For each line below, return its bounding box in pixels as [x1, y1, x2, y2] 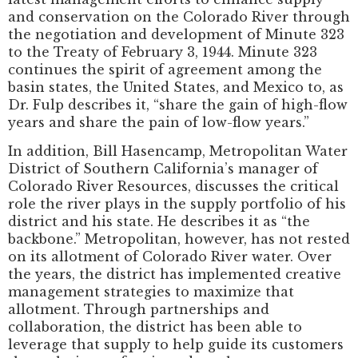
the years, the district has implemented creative [8, 266, 341, 283]
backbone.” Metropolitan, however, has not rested [8, 231, 350, 248]
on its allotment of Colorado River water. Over [8, 249, 332, 265]
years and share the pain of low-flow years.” [8, 113, 309, 130]
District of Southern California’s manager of [8, 161, 318, 177]
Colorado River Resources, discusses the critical [8, 178, 339, 195]
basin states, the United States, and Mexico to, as [8, 78, 344, 95]
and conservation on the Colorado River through [8, 8, 350, 25]
